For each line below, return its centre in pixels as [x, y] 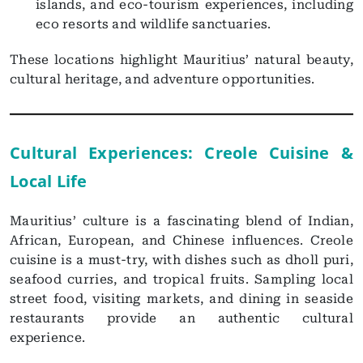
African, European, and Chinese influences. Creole [181, 240]
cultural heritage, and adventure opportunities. [162, 79]
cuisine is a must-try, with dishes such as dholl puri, [181, 259]
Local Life [49, 181]
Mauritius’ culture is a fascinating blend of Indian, [181, 220]
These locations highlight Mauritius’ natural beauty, [181, 59]
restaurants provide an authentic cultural [181, 318]
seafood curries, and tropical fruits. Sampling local [181, 279]
